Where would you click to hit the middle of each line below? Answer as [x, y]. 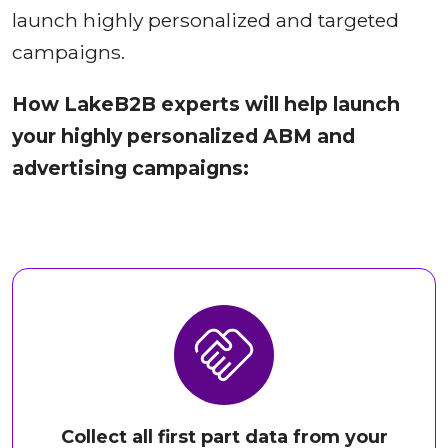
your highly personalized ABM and [183, 136]
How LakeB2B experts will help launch [206, 104]
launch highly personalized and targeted [205, 20]
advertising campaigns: [130, 168]
